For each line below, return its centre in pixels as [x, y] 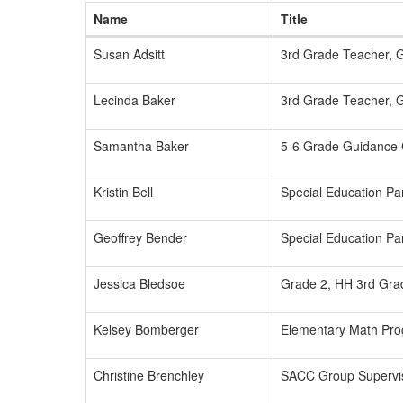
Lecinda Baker [134, 100]
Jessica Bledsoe [139, 283]
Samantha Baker [141, 146]
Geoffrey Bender [140, 237]
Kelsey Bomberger [146, 329]
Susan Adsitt [129, 54]
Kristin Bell [123, 192]
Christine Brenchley [149, 375]
